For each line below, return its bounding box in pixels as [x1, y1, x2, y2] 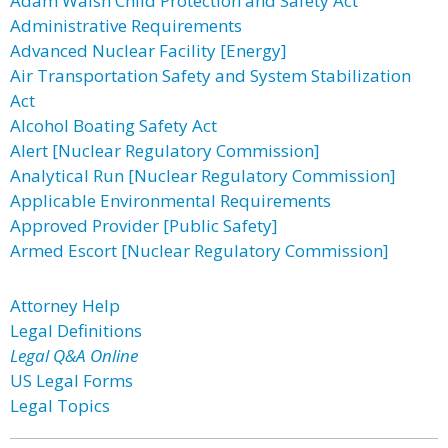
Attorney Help [10, 294, 120, 317]
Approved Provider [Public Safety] [10, 214, 278, 237]
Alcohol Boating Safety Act [10, 114, 217, 137]
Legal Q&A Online [10, 344, 138, 367]
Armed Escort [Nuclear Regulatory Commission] [10, 239, 389, 262]
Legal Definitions [10, 319, 142, 342]
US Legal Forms [10, 369, 133, 392]
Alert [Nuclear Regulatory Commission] [10, 139, 320, 162]
